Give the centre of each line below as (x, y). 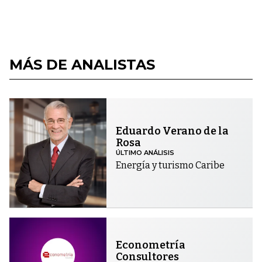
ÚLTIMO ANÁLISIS (145, 153)
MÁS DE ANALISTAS (82, 64)
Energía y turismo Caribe (170, 166)
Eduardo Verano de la (173, 131)
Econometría (151, 245)
